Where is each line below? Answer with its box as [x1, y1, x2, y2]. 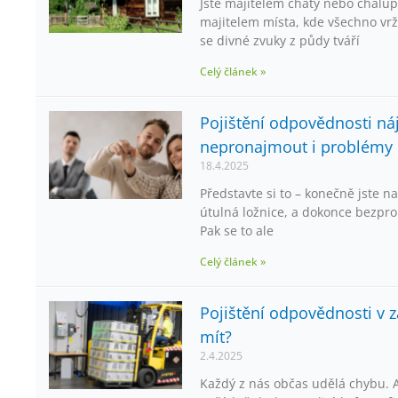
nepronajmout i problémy [200, 136, 393, 158]
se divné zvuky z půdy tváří [200, 32, 360, 50]
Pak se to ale [200, 222, 274, 240]
